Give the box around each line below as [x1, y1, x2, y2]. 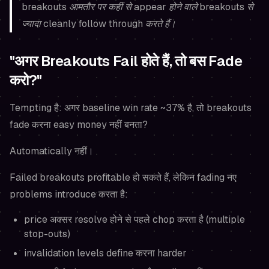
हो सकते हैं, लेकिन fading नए [130, 171, 237, 184]
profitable [87, 171, 130, 184]
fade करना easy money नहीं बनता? [10, 118, 148, 131]
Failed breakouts [10, 171, 87, 184]
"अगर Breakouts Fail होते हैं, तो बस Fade [10, 51, 242, 70]
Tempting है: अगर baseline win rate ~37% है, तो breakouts [10, 101, 252, 114]
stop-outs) [24, 227, 70, 240]
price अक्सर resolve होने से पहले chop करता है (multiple [24, 213, 245, 226]
